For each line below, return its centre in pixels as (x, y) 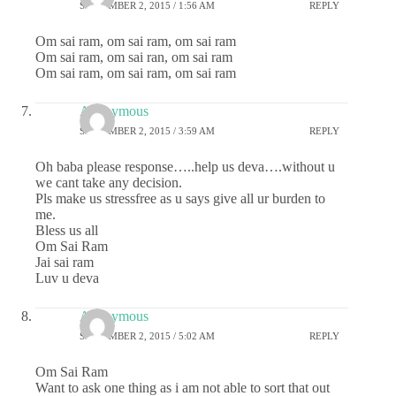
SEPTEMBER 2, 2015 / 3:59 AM (147, 130)
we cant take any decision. (109, 183)
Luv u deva (67, 278)
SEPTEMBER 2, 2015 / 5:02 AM (147, 335)
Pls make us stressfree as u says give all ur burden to (180, 199)
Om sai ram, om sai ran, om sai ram (134, 57)
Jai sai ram (65, 263)
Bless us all (67, 231)
